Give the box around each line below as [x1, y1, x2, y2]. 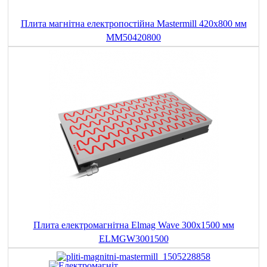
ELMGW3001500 [98, 234, 169, 244]
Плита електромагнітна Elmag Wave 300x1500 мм [33, 220, 234, 231]
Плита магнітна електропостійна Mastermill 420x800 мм [20, 18, 247, 29]
